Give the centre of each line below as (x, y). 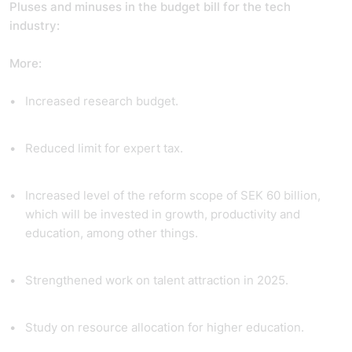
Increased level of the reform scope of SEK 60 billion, (173, 195)
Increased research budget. (103, 101)
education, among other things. (113, 233)
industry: (36, 26)
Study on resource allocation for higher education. (166, 327)
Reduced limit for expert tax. (106, 148)
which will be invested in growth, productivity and (163, 214)
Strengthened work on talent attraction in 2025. (158, 280)
